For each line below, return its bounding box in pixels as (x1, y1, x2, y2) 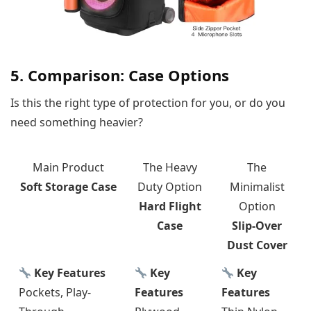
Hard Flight (138, 199, 201, 215)
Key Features (31, 265, 106, 281)
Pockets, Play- (19, 285, 91, 301)
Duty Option (137, 179, 202, 195)
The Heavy (142, 160, 197, 176)
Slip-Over (232, 218, 282, 234)
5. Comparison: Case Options (10, 65, 229, 86)
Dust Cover (226, 237, 287, 253)
